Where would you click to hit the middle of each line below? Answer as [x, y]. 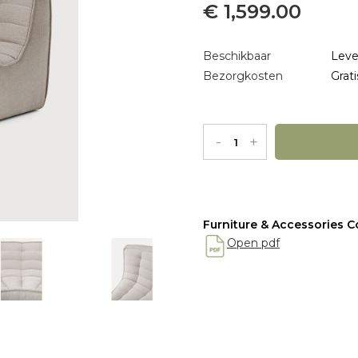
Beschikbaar [237, 56]
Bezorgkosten [243, 76]
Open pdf [253, 243]
